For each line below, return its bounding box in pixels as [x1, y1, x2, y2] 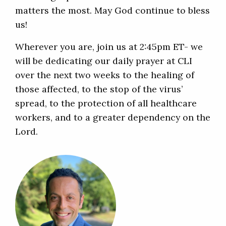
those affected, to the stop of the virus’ [15, 83, 183, 95]
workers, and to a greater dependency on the [15, 111, 210, 124]
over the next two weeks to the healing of [15, 69, 194, 81]
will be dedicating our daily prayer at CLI [15, 55, 192, 67]
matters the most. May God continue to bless [15, 5, 210, 17]
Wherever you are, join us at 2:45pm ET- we [15, 41, 203, 53]
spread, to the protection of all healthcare [15, 97, 197, 109]
